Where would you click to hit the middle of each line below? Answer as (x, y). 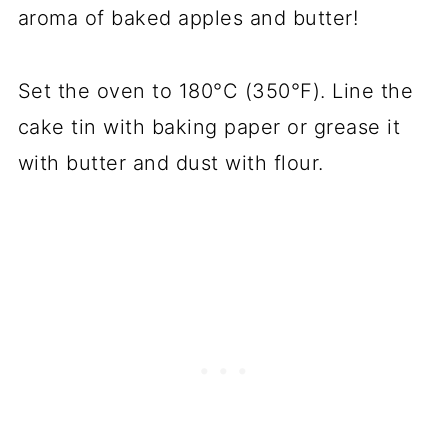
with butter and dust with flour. (170, 163)
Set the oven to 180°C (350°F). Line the (215, 91)
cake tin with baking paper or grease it (209, 127)
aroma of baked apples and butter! (188, 18)
